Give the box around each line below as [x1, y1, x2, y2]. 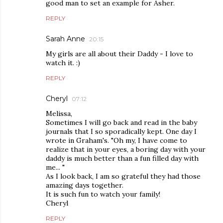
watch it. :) [46, 58, 80, 67]
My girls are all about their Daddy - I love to [46, 49, 193, 58]
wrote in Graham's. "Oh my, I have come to [46, 136, 187, 145]
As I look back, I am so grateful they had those [46, 172, 201, 181]
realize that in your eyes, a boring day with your [46, 145, 206, 154]
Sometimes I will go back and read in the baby [46, 118, 197, 127]
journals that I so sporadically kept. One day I [46, 127, 197, 136]
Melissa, [46, 109, 72, 118]
